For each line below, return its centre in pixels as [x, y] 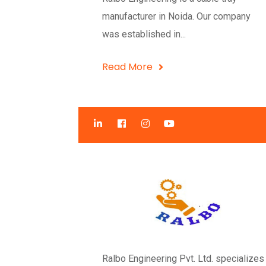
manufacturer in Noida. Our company [176, 17]
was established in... [144, 34]
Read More [127, 67]
